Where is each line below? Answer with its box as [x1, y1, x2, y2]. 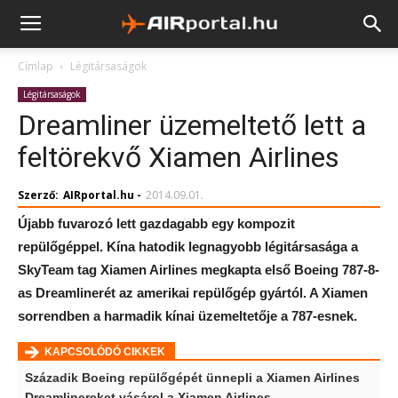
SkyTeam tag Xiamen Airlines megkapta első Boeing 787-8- [18, 262, 379, 277]
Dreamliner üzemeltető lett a [18, 108, 366, 142]
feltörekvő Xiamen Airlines [18, 140, 339, 174]
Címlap [18, 59, 53, 74]
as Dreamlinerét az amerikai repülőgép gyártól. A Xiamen [18, 285, 368, 300]
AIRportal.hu [63, 187, 134, 203]
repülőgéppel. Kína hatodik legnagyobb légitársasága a [18, 239, 358, 254]
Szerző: [18, 187, 59, 203]
